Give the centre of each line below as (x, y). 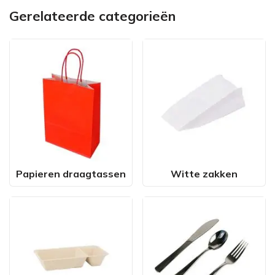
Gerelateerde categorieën (92, 16)
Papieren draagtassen (71, 174)
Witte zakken (204, 174)
